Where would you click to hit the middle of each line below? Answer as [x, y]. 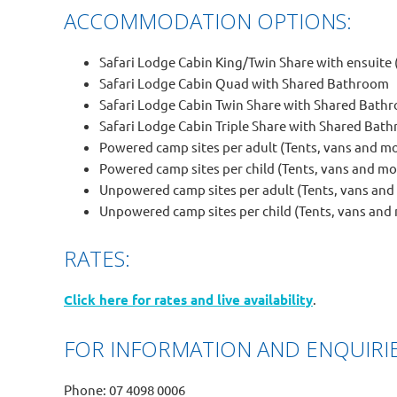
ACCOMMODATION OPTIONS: [208, 21]
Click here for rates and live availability [188, 300]
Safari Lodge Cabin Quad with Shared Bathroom [244, 83]
